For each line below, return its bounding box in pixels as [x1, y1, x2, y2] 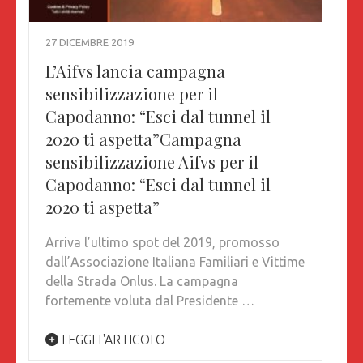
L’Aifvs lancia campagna [45, 60, 225, 83]
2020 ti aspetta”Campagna [45, 128, 241, 151]
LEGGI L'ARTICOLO [58, 332, 165, 348]
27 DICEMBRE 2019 [45, 36, 134, 49]
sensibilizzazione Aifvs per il [45, 151, 258, 173]
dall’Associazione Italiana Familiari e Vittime [45, 254, 305, 270]
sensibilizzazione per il [45, 83, 218, 105]
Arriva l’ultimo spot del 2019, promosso [45, 235, 280, 250]
